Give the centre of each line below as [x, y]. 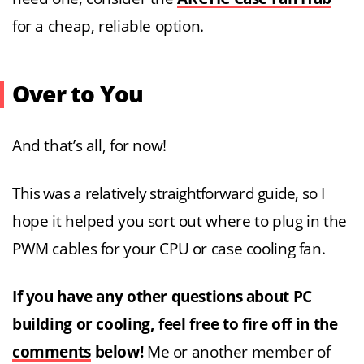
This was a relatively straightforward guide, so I [168, 193]
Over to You [78, 94]
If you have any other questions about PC [162, 297]
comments [52, 352]
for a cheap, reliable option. [108, 26]
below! [117, 352]
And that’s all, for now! [89, 145]
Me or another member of [237, 352]
